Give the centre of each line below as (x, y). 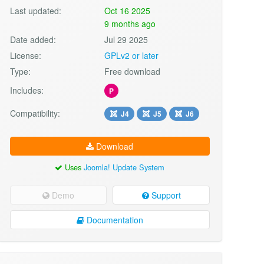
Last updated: (35, 10)
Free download (133, 71)
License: (25, 55)
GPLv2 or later (132, 55)
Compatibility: (35, 113)
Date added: (33, 39)
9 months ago (130, 23)
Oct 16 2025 (128, 10)
